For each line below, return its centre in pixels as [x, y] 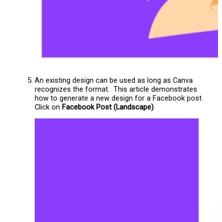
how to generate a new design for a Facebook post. [119, 98]
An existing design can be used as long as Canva [114, 80]
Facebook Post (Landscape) [108, 107]
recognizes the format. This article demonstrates [116, 89]
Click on [49, 107]
